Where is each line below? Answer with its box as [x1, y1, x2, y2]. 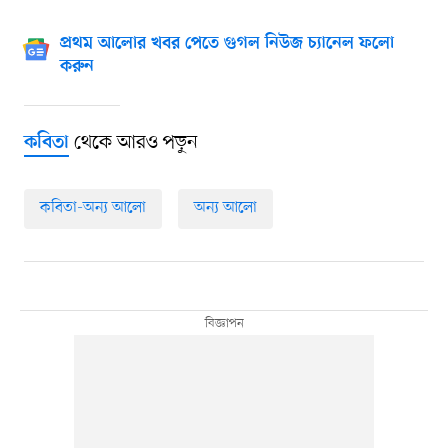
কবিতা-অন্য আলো [39, 197, 146, 220]
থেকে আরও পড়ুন [68, 129, 198, 156]
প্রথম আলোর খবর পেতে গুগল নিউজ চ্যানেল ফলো [59, 33, 394, 54]
